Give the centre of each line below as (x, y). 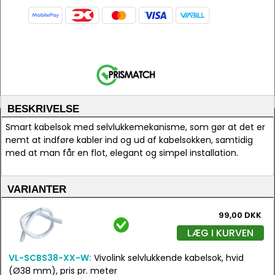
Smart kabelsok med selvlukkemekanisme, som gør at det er (135, 127)
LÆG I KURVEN (220, 233)
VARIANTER (37, 189)
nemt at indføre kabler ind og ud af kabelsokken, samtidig (129, 140)
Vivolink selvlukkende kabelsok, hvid (168, 258)
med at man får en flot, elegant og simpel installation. (122, 153)
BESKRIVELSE (43, 109)
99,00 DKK (240, 215)
